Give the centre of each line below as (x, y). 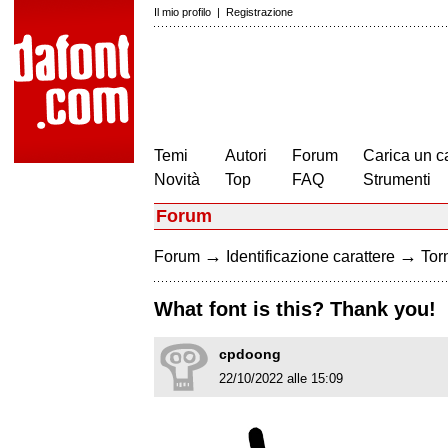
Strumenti (397, 179)
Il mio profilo (182, 12)
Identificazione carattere (310, 256)
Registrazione (259, 12)
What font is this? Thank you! (295, 309)
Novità (177, 179)
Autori (246, 155)
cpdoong (250, 354)
